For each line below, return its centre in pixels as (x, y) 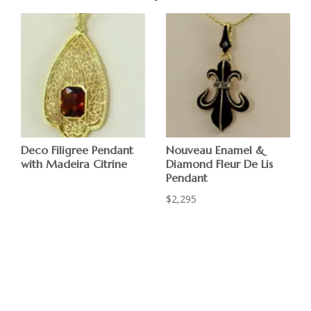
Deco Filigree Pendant (77, 150)
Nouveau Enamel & (216, 150)
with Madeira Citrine (74, 163)
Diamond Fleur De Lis (220, 163)
